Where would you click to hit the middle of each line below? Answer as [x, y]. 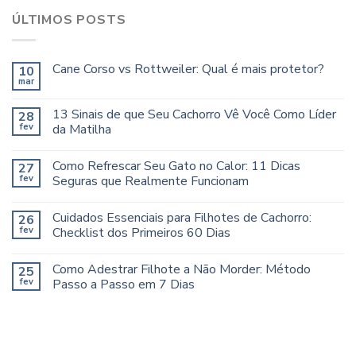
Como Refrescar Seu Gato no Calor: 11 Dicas [176, 166]
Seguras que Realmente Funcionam [151, 181]
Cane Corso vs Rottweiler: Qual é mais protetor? [188, 69]
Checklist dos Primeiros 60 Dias [141, 232]
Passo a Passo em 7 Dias [124, 284]
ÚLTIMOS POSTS [69, 20]
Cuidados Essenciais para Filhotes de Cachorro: [182, 217]
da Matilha [82, 129]
